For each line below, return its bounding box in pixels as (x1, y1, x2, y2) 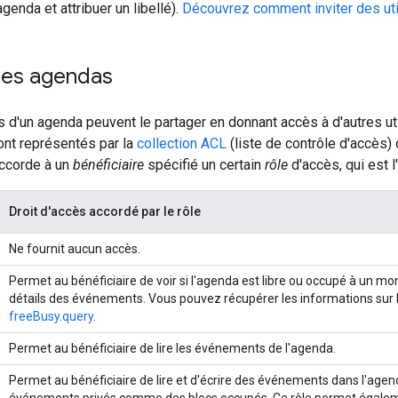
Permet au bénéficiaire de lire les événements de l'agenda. (9, 340, 336, 355)
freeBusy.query (9, 308, 93, 323)
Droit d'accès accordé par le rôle (9, 203, 201, 219)
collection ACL (137, 134, 227, 152)
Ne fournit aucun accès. (9, 241, 140, 256)
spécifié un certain (144, 155, 265, 173)
